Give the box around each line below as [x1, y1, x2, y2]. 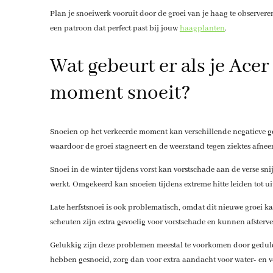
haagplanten [179, 23, 225, 34]
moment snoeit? [49, 80, 191, 106]
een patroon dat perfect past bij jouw [49, 23, 180, 34]
